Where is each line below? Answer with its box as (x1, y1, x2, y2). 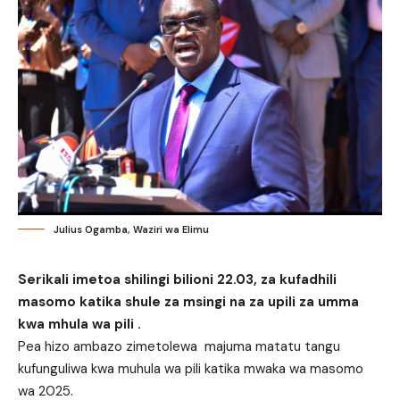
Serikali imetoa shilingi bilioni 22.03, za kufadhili (18, 270, 337, 288)
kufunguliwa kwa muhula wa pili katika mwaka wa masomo (18, 359, 363, 378)
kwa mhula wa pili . (18, 314, 141, 333)
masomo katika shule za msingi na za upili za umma (18, 292, 359, 311)
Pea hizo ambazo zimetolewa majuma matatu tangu (18, 337, 340, 355)
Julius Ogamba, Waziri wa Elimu (54, 222, 209, 236)
